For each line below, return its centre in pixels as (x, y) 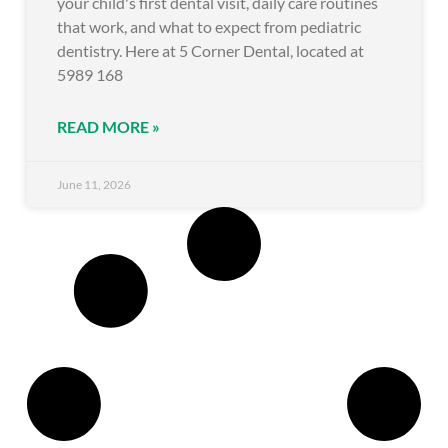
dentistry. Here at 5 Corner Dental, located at (210, 51)
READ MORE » (108, 127)
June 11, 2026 (94, 185)
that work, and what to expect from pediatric (209, 27)
